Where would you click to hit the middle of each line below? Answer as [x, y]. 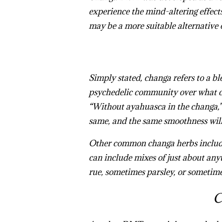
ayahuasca [144, 107]
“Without [106, 107]
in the [178, 107]
